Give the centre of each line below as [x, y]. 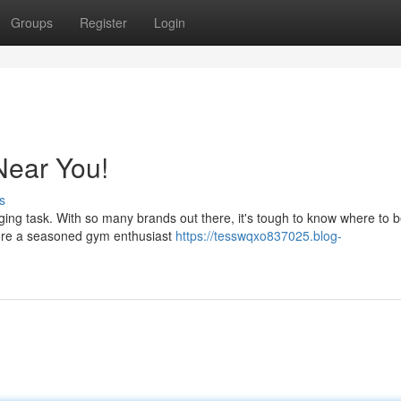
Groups [32, 22]
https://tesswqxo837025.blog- [259, 235]
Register [103, 22]
